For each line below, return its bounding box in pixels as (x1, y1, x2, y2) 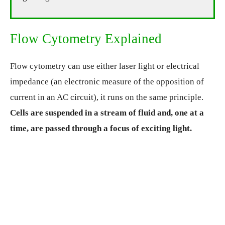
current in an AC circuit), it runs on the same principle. (10, 92, 203, 102)
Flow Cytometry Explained (10, 31, 162, 46)
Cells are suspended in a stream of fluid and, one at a (10, 108, 204, 118)
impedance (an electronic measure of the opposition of (10, 77, 204, 86)
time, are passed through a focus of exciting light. (10, 124, 192, 133)
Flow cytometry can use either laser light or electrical (10, 61, 199, 71)
